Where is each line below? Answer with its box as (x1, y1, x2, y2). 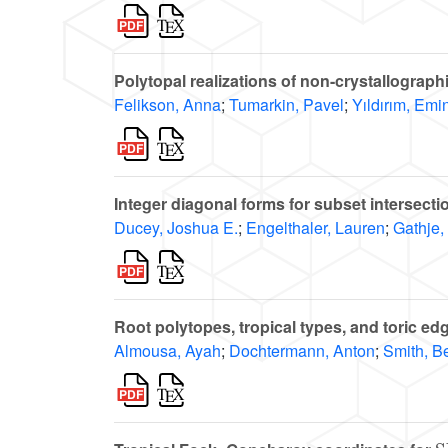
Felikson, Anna (114, 93, 221, 117)
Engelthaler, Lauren (246, 216, 385, 240)
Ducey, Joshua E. (114, 216, 238, 240)
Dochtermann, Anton (229, 339, 375, 363)
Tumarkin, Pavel (229, 93, 344, 117)
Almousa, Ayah (114, 339, 221, 363)
